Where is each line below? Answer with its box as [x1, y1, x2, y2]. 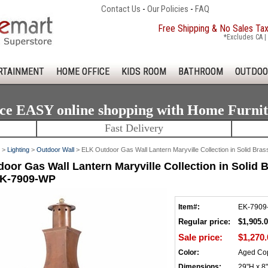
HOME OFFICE [56, 66, 109, 77]
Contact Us [101, 4, 141, 14]
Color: [178, 248, 199, 257]
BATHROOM [178, 66, 223, 77]
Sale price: [178, 232, 223, 242]
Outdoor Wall [36, 146, 74, 153]
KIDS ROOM [121, 66, 166, 77]
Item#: [178, 203, 200, 211]
